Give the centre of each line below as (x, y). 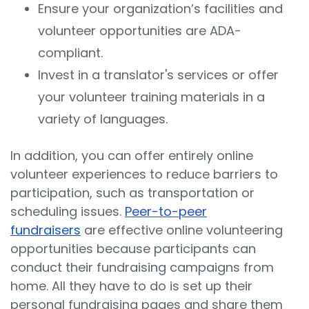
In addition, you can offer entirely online (132, 155)
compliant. (72, 53)
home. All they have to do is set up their (131, 286)
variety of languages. (103, 119)
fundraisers (46, 230)
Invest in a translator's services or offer (158, 75)
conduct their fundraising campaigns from (142, 267)
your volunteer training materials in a (151, 97)
